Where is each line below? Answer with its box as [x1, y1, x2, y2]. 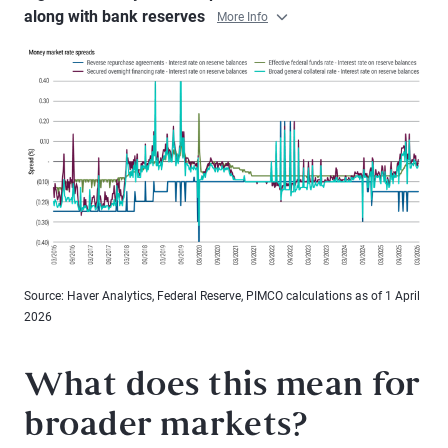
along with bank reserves [24, 7, 209, 26]
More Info [217, 10, 268, 25]
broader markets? [24, 413, 307, 442]
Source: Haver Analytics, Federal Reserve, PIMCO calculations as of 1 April [24, 289, 420, 303]
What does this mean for [24, 373, 420, 402]
